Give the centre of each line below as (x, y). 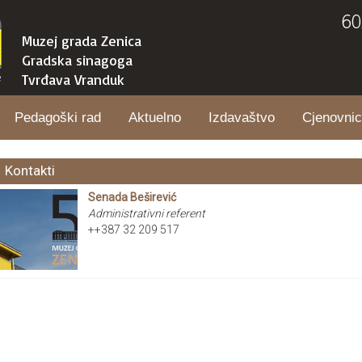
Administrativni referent (147, 213)
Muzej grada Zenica (82, 40)
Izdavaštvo (242, 118)
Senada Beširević (132, 197)
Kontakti (30, 170)
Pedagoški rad (58, 118)
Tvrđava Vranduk (73, 79)
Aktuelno (155, 118)
